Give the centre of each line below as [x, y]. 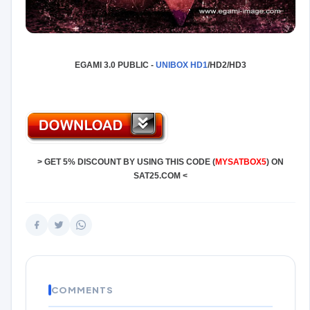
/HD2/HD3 [227, 65]
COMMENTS [83, 290]
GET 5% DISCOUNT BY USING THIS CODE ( [130, 162]
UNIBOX [173, 65]
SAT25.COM [157, 176]
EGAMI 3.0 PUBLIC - [115, 65]
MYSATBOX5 [241, 162]
